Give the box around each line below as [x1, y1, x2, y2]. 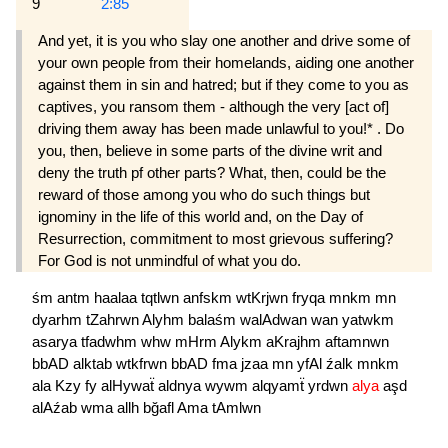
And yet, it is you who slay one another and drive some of [38, 32, 410, 50]
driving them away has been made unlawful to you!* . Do [38, 120, 404, 138]
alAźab [32, 399, 81, 417]
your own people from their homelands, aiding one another [38, 54, 414, 72]
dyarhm [32, 311, 86, 329]
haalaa [94, 289, 141, 307]
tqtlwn [141, 289, 183, 307]
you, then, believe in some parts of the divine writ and [38, 142, 382, 160]
